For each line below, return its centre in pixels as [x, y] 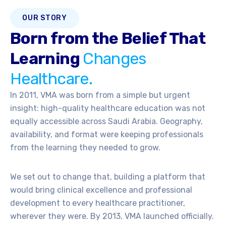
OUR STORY [45, 18]
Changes [115, 59]
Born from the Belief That [108, 38]
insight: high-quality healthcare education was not [108, 108]
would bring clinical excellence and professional [101, 190]
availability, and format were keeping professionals [107, 134]
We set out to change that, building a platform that [108, 177]
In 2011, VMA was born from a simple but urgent [100, 95]
